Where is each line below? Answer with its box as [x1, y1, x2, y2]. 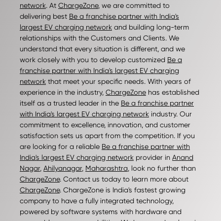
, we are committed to [98, 1, 170, 10]
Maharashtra [85, 164, 128, 173]
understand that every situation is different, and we [20, 45, 185, 53]
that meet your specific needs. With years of [46, 77, 191, 86]
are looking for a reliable [20, 143, 102, 151]
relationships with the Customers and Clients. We [20, 34, 179, 42]
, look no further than [128, 164, 196, 173]
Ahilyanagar [43, 164, 82, 173]
